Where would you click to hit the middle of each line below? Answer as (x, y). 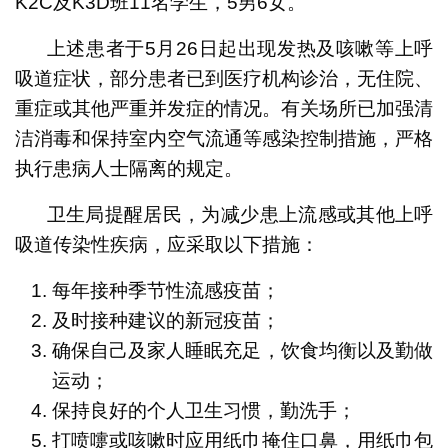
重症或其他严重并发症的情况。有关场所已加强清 (224, 108)
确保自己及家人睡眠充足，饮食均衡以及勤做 (242, 350)
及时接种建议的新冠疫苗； (165, 320)
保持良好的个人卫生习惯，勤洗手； (203, 410)
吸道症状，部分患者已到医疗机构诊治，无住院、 (224, 78)
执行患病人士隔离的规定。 (128, 168)
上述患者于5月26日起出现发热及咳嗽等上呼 (240, 48)
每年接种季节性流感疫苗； (165, 290)
